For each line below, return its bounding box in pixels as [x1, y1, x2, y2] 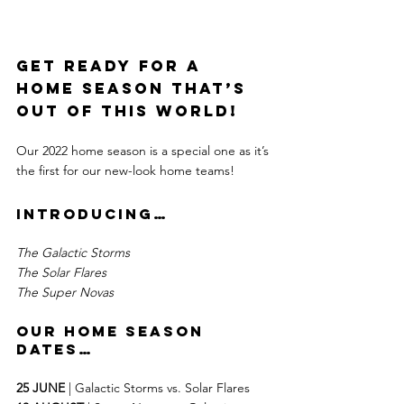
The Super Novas [16, 284, 114, 301]
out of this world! [16, 101, 238, 122]
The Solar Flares [16, 264, 106, 281]
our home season [16, 322, 210, 341]
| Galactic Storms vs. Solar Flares [65, 380, 250, 397]
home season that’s [16, 78, 253, 99]
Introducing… [16, 205, 169, 224]
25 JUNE [16, 380, 65, 397]
